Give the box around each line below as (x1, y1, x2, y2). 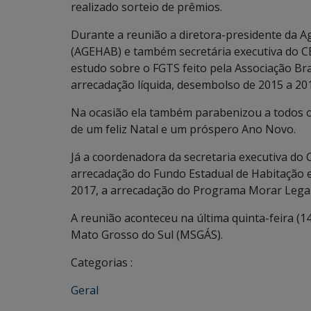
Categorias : (71, 254, 133, 270)
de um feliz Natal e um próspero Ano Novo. (71, 121, 296, 137)
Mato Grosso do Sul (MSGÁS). (71, 226, 223, 242)
